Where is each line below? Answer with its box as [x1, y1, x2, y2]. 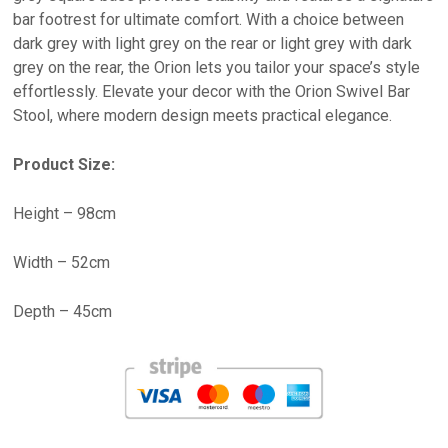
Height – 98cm [13, 204, 117, 224]
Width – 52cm [13, 253, 111, 273]
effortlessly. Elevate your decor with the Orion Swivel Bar [13, 82, 411, 102]
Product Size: [13, 155, 116, 175]
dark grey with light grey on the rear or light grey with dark [13, 34, 413, 54]
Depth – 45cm [13, 302, 113, 322]
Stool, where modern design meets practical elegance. [13, 106, 393, 126]
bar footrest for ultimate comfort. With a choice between [13, 10, 405, 30]
